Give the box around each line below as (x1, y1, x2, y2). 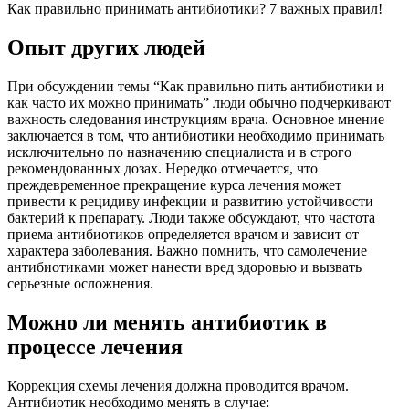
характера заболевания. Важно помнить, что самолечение (7, 242, 367, 258)
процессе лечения (7, 334, 183, 359)
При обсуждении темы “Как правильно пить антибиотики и (7, 78, 384, 94)
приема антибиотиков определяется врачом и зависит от (7, 225, 359, 242)
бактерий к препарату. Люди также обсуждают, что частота (7, 209, 375, 225)
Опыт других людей (7, 35, 205, 59)
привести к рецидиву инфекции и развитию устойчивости (7, 193, 373, 209)
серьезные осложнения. (7, 275, 153, 291)
